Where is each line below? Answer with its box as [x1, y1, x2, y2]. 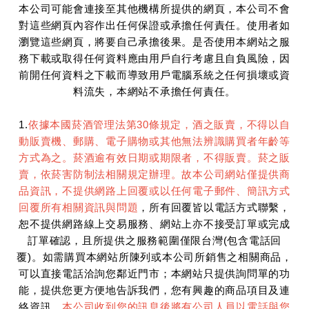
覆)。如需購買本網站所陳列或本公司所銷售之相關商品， [17, 250, 292, 263]
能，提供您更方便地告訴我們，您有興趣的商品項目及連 [19, 283, 290, 296]
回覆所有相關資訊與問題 [19, 201, 139, 213]
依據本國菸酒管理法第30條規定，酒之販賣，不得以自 [28, 118, 290, 130]
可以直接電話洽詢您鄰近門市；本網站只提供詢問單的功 [19, 267, 290, 279]
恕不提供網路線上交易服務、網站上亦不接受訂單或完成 [19, 217, 290, 230]
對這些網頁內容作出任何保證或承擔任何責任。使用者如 [19, 19, 290, 31]
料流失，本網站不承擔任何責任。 [72, 85, 237, 97]
